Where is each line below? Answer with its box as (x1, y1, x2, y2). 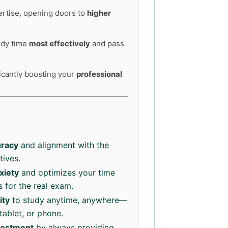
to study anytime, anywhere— (10, 195, 127, 205)
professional (76, 69, 122, 79)
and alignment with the (18, 140, 109, 150)
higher (87, 8, 111, 18)
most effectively (29, 39, 90, 48)
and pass (90, 39, 124, 48)
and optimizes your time (19, 167, 115, 178)
